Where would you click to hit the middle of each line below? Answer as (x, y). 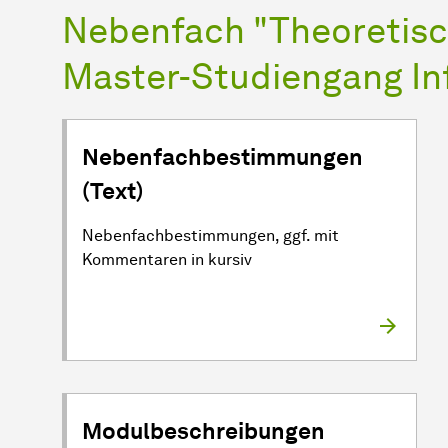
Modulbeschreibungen (203, 430)
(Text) (113, 190)
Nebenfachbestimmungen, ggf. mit (210, 235)
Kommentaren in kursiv (167, 259)
